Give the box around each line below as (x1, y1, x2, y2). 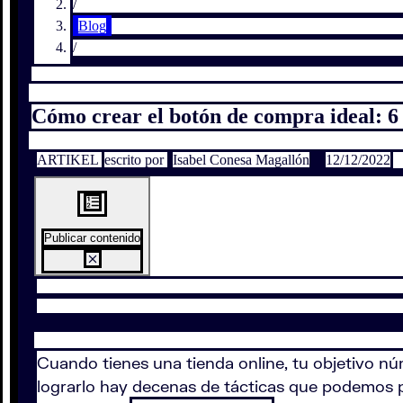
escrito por (104, 151, 167, 167)
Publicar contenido (44, 231, 140, 246)
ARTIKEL (37, 151, 102, 167)
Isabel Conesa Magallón (173, 151, 309, 167)
